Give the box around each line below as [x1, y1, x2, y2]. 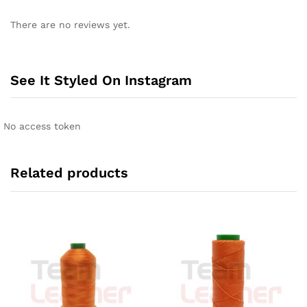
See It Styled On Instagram [10, 72, 192, 89]
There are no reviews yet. [10, 19, 130, 30]
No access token [3, 121, 81, 132]
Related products [10, 164, 128, 182]
